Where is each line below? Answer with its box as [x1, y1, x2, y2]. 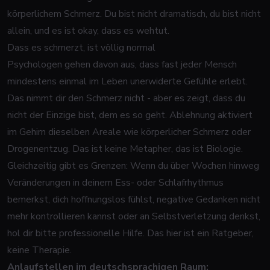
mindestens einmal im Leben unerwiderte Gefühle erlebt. [7, 75, 248, 88]
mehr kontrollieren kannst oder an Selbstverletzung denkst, [7, 210, 260, 223]
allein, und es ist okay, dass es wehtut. [7, 24, 169, 37]
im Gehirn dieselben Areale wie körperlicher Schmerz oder [7, 125, 251, 139]
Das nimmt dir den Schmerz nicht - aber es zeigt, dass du [7, 92, 245, 105]
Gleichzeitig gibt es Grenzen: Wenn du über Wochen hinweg [7, 159, 259, 172]
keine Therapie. [7, 243, 72, 257]
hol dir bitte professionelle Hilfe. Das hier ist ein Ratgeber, [7, 227, 254, 240]
